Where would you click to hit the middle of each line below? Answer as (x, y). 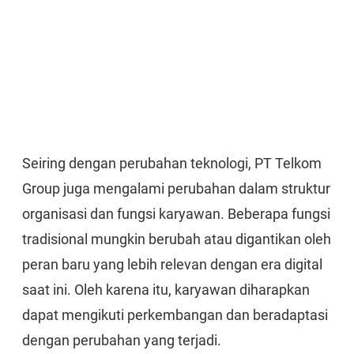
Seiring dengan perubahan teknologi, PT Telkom (172, 163)
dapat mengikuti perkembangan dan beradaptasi (175, 315)
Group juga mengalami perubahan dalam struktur (176, 188)
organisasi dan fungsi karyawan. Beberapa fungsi (176, 214)
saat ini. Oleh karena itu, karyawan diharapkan (166, 290)
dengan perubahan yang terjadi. (122, 340)
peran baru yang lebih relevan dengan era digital (172, 264)
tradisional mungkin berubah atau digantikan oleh (177, 239)
